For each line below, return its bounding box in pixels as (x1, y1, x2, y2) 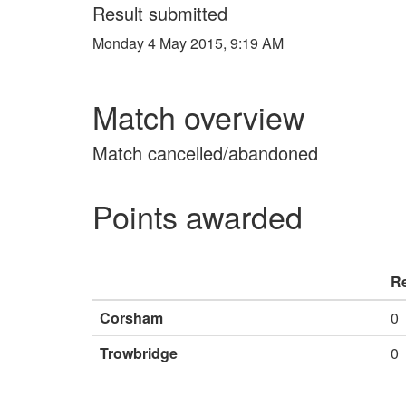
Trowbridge (100, 343, 178, 363)
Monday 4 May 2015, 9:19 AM (92, 33, 284, 53)
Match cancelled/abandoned (92, 140, 318, 166)
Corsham (100, 307, 163, 328)
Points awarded (92, 194, 303, 238)
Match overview (92, 94, 305, 139)
